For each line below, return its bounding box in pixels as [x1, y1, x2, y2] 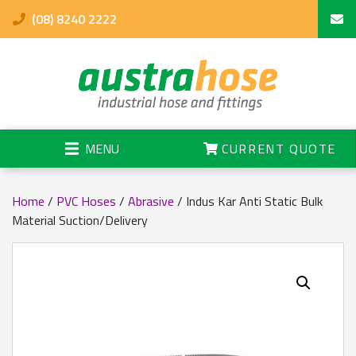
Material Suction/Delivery [12, 211, 148, 230]
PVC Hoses [56, 192, 116, 211]
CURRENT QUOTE [217, 139, 336, 159]
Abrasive [128, 192, 174, 211]
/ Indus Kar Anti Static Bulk [174, 192, 323, 211]
